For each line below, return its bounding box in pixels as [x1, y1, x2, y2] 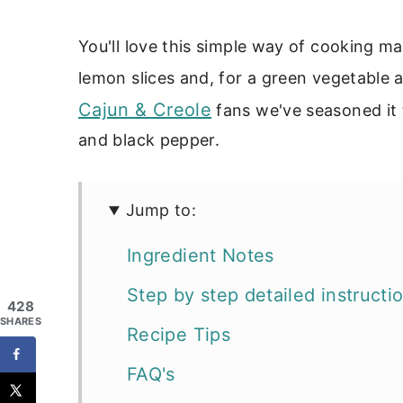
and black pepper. [78, 130, 220, 150]
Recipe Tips [127, 324, 230, 346]
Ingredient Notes [127, 245, 274, 267]
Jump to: [126, 201, 196, 220]
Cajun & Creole [78, 99, 212, 121]
